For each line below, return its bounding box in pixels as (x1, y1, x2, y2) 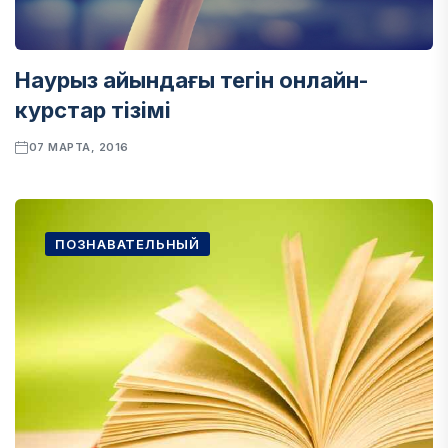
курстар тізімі (15, 97, 171, 123)
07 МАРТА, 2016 (28, 140, 129, 154)
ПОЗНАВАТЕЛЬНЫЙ (55, 236, 200, 252)
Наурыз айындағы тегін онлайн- (15, 67, 369, 93)
